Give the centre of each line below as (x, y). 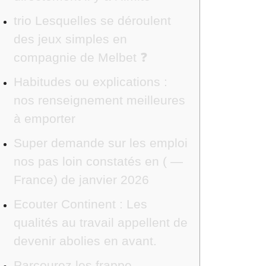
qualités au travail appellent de (100, 222)
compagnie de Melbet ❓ (80, 57)
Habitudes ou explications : (90, 82)
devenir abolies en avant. (85, 241)
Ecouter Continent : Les (80, 204)
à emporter (44, 118)
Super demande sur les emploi (100, 143)
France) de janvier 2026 (81, 180)
